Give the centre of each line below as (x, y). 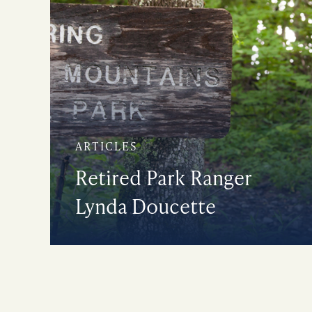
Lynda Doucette (146, 206)
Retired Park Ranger (163, 178)
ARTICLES (107, 146)
